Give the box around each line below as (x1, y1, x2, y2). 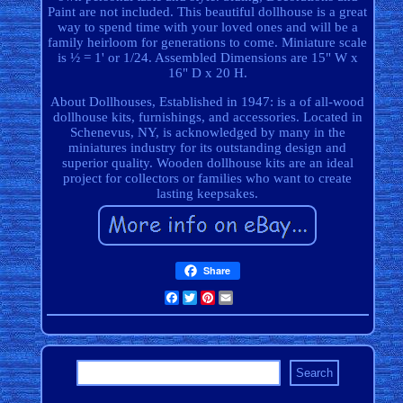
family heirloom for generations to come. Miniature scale (48, 35, 368, 50)
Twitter (196, 291, 240, 306)
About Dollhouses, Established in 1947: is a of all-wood (50, 94, 365, 110)
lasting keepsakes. (157, 186, 259, 201)
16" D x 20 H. (167, 66, 247, 81)
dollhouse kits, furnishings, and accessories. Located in (52, 110, 363, 125)
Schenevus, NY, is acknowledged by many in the (69, 125, 345, 140)
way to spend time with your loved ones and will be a (57, 20, 358, 35)
